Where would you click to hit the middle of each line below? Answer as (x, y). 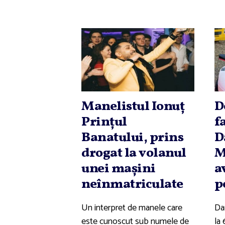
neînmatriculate (132, 185)
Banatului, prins (132, 138)
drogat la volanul (134, 153)
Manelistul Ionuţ (133, 107)
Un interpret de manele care (132, 208)
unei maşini (119, 169)
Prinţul (104, 122)
